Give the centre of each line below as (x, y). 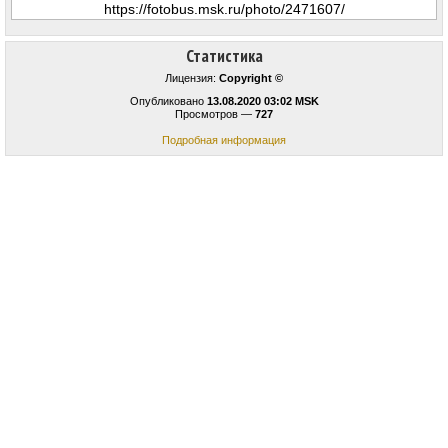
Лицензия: (192, 78)
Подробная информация (224, 140)
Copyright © (251, 78)
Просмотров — (215, 114)
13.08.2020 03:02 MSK (262, 101)
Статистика (224, 56)
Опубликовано (168, 101)
